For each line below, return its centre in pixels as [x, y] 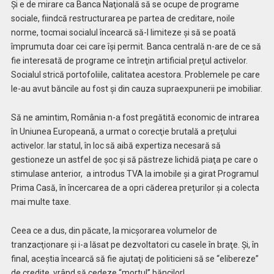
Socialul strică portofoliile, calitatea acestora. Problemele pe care [135, 75]
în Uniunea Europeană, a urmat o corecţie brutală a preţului [124, 131]
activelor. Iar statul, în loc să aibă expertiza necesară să [116, 145]
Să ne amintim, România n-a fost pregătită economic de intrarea [135, 117]
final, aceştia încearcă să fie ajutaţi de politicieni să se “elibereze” [135, 258]
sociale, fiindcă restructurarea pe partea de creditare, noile [123, 19]
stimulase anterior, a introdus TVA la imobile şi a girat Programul [135, 173]
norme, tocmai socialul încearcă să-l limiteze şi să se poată [123, 33]
